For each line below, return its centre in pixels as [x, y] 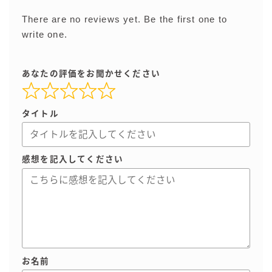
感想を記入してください [73, 160]
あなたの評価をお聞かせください [91, 73]
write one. [45, 34]
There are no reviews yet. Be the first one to [125, 19]
